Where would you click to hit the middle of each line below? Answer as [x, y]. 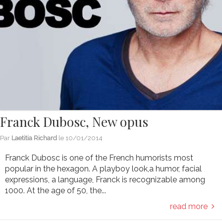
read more [191, 206]
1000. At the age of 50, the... [55, 190]
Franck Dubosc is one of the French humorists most [99, 158]
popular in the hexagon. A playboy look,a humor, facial [103, 168]
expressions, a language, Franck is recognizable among [105, 179]
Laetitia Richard [34, 138]
